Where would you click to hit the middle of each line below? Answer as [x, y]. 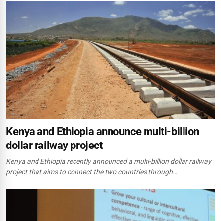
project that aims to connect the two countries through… [92, 172]
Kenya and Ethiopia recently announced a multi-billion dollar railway [109, 162]
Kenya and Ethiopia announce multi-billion [103, 132]
